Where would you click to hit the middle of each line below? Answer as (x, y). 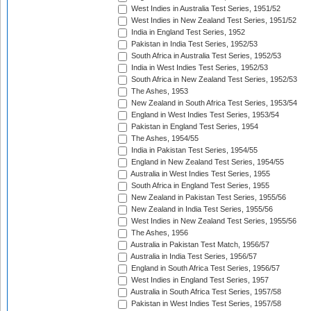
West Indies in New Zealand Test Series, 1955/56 (213, 221)
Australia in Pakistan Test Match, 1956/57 (199, 245)
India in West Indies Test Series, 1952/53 (199, 68)
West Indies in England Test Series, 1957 (199, 280)
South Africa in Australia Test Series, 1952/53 (205, 56)
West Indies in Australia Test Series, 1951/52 (205, 9)
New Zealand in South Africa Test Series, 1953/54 (213, 103)
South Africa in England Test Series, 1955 (199, 186)
